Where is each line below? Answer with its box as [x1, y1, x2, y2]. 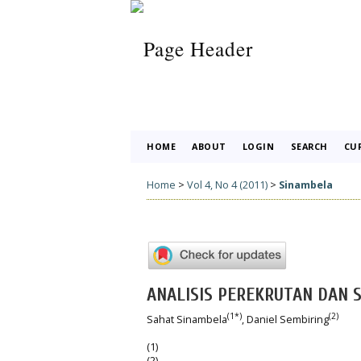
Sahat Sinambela [147, 312, 227, 326]
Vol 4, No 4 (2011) [187, 177, 268, 192]
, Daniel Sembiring [242, 312, 329, 326]
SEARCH [290, 140, 328, 152]
